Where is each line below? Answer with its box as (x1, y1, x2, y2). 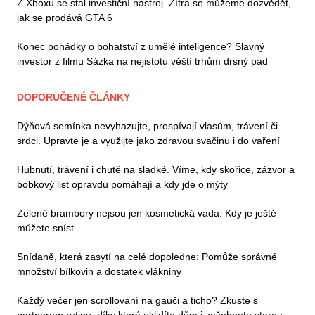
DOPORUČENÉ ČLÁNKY (17, 91, 130, 103)
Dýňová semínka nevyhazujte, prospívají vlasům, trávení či (17, 120, 278, 131)
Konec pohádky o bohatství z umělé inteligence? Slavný (17, 40, 264, 52)
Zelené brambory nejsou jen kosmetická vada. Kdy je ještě (17, 207, 276, 219)
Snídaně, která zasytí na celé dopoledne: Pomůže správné (17, 250, 277, 262)
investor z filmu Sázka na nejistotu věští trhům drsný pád (17, 55, 268, 67)
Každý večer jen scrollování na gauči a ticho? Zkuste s (17, 294, 258, 306)
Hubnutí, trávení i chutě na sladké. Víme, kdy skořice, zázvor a (17, 163, 295, 175)
